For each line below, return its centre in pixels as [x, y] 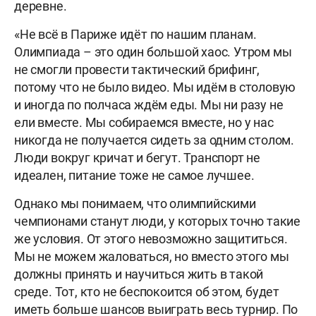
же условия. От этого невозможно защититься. [151, 239]
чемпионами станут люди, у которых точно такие [157, 221]
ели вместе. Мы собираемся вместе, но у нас [144, 123]
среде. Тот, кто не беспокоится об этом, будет [147, 292]
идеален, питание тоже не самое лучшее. [134, 176]
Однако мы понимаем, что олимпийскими [135, 204]
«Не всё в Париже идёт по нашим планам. [135, 35]
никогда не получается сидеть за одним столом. [154, 140]
